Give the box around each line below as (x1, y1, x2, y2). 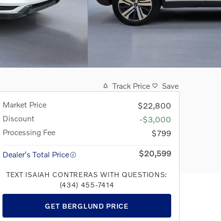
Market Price (2, 100, 46, 109)
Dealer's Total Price (2, 149, 69, 159)
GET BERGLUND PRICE (45, 201, 129, 210)
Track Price (112, 81, 150, 90)
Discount (2, 113, 35, 123)
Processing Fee (2, 127, 55, 137)
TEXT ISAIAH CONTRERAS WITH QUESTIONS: (6, 170, 168, 179)
